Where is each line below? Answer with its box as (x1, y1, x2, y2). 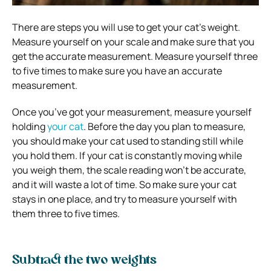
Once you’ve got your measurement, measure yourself (12, 105, 252, 119)
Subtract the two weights (12, 254, 157, 267)
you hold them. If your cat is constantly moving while (12, 148, 242, 162)
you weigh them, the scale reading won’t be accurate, (12, 163, 246, 177)
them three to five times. (12, 206, 120, 220)
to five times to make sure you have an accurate (12, 64, 222, 77)
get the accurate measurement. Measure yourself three (12, 49, 258, 63)
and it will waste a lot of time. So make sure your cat (12, 177, 237, 191)
